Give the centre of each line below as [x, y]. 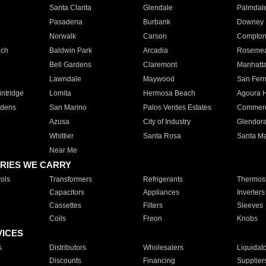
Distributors [67, 248]
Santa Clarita [70, 8]
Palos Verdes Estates [177, 107]
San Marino [68, 107]
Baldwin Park [70, 50]
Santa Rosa [162, 136]
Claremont [160, 65]
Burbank [156, 22]
